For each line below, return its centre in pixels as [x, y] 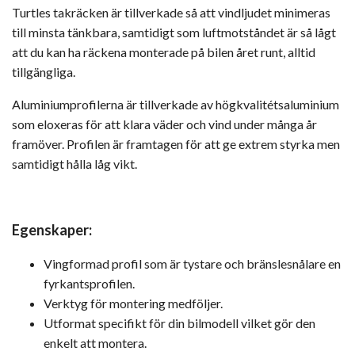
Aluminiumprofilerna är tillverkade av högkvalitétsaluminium [176, 104]
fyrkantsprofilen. [89, 283]
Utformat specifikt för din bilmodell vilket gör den [179, 323]
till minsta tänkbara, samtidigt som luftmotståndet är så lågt [174, 32]
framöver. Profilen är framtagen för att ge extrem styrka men [176, 143]
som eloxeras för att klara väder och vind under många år [164, 124]
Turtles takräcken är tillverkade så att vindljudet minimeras [171, 12]
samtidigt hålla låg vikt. [76, 163]
